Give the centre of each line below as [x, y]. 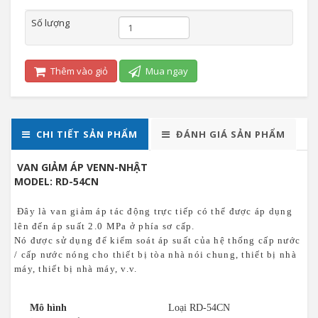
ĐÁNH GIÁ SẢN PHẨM [231, 134]
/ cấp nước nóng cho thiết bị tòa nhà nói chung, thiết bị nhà [155, 255]
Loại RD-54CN [199, 308]
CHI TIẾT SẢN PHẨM [87, 134]
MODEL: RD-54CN [56, 181]
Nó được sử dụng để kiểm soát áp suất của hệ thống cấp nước [158, 241]
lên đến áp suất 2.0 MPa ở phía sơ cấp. [105, 226]
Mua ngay [166, 71]
